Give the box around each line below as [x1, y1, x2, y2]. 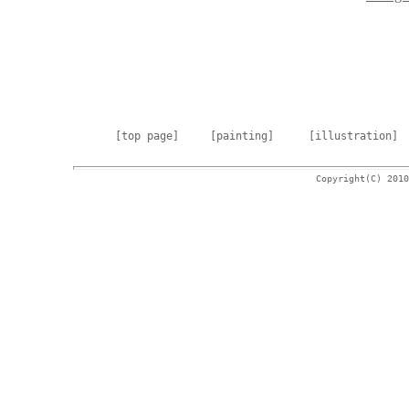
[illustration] [309, 130, 398, 142]
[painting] [210, 130, 274, 142]
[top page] [115, 130, 179, 142]
